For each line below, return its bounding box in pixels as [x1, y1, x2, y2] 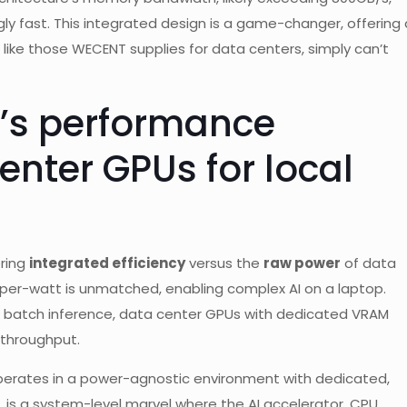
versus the [185, 253, 263, 273]
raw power [263, 253, 341, 273]
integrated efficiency [29, 253, 185, 273]
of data [341, 253, 396, 273]
